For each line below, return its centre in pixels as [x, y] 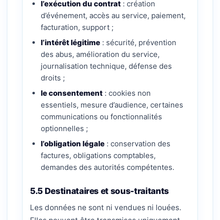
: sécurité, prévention [138, 42]
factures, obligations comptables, [98, 155]
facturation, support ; [77, 27]
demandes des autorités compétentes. [108, 167]
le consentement [72, 93]
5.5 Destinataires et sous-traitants [99, 191]
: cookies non [127, 93]
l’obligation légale [73, 144]
